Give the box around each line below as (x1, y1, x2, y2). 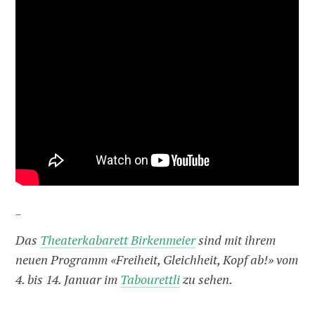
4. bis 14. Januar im (15, 271, 121, 288)
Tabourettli (120, 271, 181, 288)
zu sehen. (180, 271, 236, 288)
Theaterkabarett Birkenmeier (40, 232, 196, 249)
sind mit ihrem (195, 232, 276, 249)
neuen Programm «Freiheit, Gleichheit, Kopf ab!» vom (15, 252, 299, 269)
